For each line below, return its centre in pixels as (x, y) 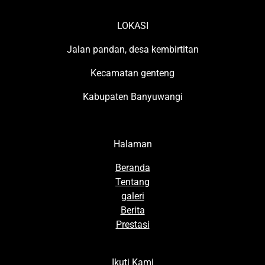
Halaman (132, 144)
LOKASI (132, 26)
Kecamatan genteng (132, 73)
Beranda (132, 168)
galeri (132, 196)
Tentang (132, 182)
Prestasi (132, 225)
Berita (132, 211)
